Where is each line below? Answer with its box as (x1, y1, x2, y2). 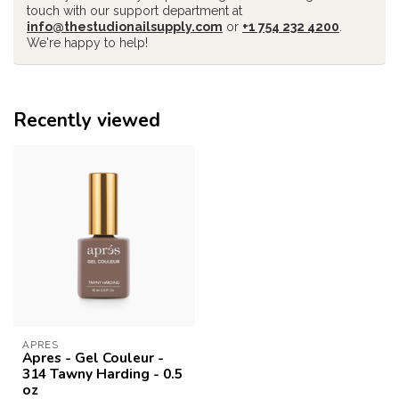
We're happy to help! (27, 36, 148, 50)
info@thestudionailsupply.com (27, 20, 223, 34)
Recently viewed (13, 108, 160, 133)
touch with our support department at (27, 4, 242, 18)
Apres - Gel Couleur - (22, 348, 164, 367)
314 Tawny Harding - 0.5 (22, 364, 183, 383)
